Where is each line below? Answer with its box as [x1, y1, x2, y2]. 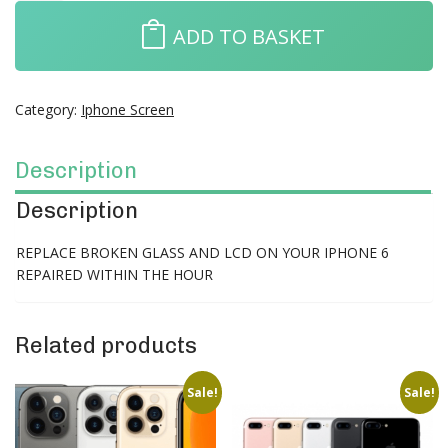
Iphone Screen [81, 100, 174, 120]
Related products [15, 332, 197, 360]
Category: [15, 100, 81, 120]
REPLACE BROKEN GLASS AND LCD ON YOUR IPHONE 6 [16, 243, 389, 263]
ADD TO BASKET [173, 22, 325, 50]
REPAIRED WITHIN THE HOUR [16, 265, 213, 285]
